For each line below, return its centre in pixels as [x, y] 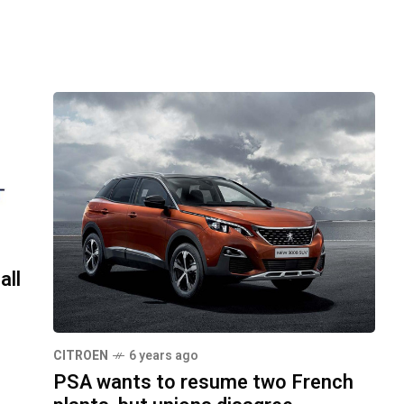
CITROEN [81, 356]
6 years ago [164, 356]
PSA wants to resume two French [203, 383]
